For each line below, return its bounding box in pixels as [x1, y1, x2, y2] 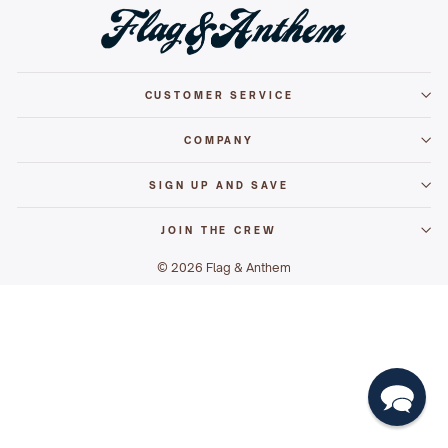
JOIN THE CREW [161, 223, 277, 236]
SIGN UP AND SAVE [149, 178, 289, 191]
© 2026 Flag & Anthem [157, 260, 291, 275]
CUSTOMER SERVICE [144, 88, 294, 101]
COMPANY [183, 133, 255, 146]
